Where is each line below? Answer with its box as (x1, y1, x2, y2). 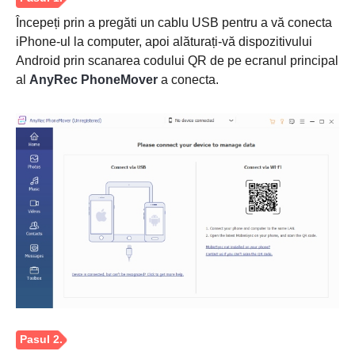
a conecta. (158, 73, 219, 87)
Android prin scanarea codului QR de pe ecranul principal (16, 54, 338, 68)
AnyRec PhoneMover (29, 73, 158, 87)
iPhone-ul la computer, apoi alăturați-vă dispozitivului (16, 35, 312, 49)
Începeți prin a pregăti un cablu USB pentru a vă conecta (16, 16, 332, 30)
